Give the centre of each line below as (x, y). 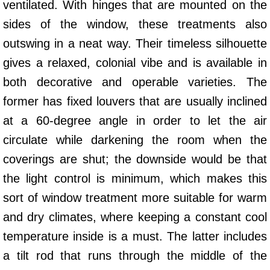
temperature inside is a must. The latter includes (135, 236)
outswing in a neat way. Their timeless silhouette (135, 43)
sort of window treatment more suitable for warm (135, 197)
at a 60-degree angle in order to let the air (135, 120)
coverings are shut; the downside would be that (135, 159)
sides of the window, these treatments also (135, 24)
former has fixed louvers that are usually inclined (135, 101)
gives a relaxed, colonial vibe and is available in (135, 62)
